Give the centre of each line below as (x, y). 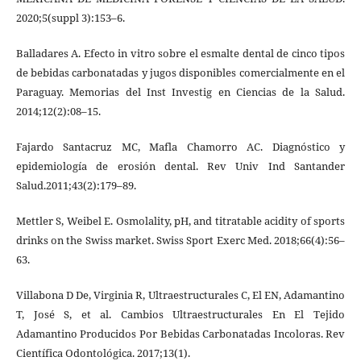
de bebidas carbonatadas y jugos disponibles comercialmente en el (180, 73)
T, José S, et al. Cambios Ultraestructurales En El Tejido (180, 315)
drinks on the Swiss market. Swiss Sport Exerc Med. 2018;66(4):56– (180, 241)
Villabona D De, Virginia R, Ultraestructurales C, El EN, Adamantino (180, 295)
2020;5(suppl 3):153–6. (70, 18)
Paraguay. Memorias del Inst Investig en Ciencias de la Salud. (180, 92)
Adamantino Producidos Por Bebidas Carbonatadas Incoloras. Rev (180, 334)
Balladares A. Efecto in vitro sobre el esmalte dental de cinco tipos (180, 54)
